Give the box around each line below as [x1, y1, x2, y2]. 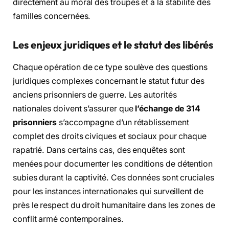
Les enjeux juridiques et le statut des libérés [13, 38, 214, 51]
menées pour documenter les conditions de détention [13, 158, 213, 169]
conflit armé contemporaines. [13, 214, 124, 224]
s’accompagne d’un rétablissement [57, 117, 189, 127]
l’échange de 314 [135, 103, 201, 113]
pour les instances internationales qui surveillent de [13, 186, 203, 196]
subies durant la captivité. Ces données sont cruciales [13, 172, 214, 182]
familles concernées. [13, 11, 91, 21]
